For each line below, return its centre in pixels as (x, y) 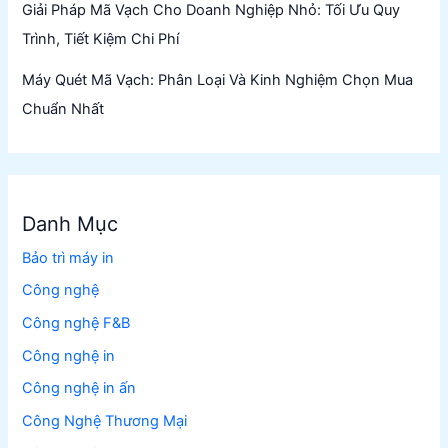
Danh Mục (70, 223)
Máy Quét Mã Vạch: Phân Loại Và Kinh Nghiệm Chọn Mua (218, 79)
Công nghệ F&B (76, 323)
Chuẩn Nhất (63, 108)
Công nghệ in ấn (79, 388)
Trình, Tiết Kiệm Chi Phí (101, 38)
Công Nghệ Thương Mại (105, 420)
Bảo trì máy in (68, 257)
